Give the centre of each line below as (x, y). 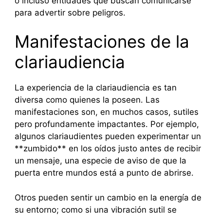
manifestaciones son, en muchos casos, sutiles (107, 112)
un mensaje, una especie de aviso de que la (100, 161)
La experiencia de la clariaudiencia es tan (96, 88)
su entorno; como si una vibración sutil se (96, 209)
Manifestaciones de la (102, 42)
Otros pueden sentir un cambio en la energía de (108, 197)
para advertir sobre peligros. (70, 12)
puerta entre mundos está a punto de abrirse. (104, 173)
